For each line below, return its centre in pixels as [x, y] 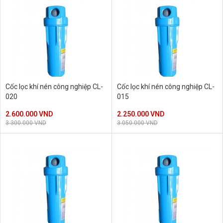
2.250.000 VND [140, 114]
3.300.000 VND [26, 123]
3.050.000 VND [137, 123]
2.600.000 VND [29, 114]
